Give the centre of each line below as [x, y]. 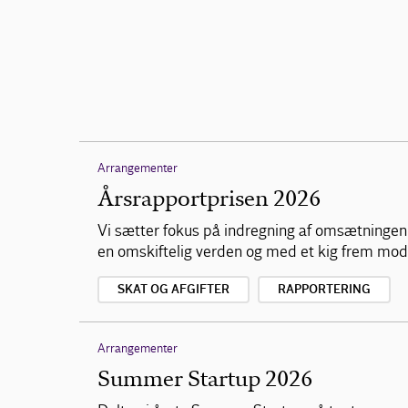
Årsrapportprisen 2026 [209, 199]
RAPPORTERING [324, 290]
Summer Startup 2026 [205, 379]
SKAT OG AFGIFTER [173, 290]
